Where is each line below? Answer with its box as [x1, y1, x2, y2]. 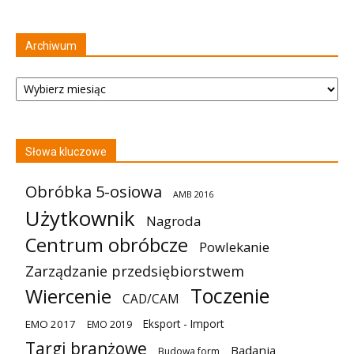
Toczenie [190, 281, 269, 309]
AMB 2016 [173, 187, 213, 200]
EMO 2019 [87, 317, 132, 331]
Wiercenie [25, 282, 111, 309]
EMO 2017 [25, 316, 76, 331]
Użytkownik [25, 203, 135, 232]
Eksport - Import [143, 315, 224, 331]
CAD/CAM [122, 289, 179, 307]
